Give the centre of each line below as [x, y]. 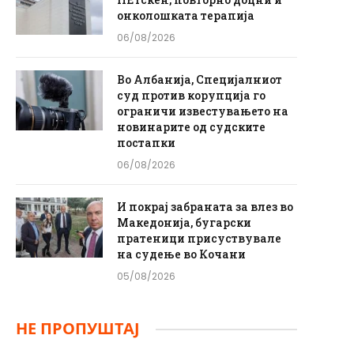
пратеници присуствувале [199, 238]
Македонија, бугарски [184, 222]
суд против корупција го [191, 95]
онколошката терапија [186, 15]
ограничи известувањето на [203, 111]
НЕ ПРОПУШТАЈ [78, 329]
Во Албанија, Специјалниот [200, 79]
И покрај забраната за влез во [205, 207]
